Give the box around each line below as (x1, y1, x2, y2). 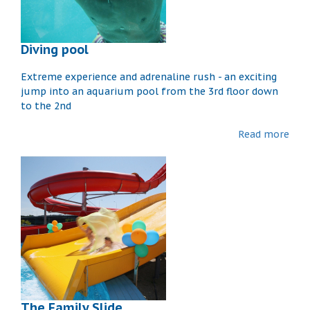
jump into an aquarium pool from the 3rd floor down (21, 84, 278, 98)
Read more (238, 127, 289, 140)
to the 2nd (21, 99, 71, 112)
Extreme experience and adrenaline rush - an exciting (21, 70, 277, 83)
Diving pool (21, 41, 89, 57)
